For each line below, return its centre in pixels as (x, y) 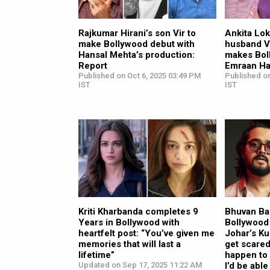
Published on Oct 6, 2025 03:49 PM (140, 75)
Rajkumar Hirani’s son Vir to (137, 33)
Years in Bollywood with (129, 222)
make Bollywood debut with (137, 44)
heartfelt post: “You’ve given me (146, 233)
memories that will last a (130, 244)
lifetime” (96, 255)
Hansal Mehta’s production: (137, 55)
